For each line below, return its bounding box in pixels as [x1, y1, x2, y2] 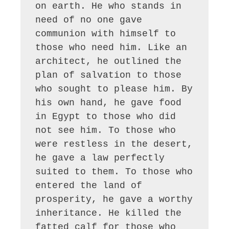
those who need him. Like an [35, 42, 188, 53]
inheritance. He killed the [35, 208, 182, 219]
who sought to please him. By [35, 84, 193, 95]
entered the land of [35, 180, 143, 191]
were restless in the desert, [35, 139, 193, 150]
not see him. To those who [35, 125, 176, 136]
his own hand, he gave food [35, 98, 182, 108]
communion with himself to [35, 29, 176, 39]
